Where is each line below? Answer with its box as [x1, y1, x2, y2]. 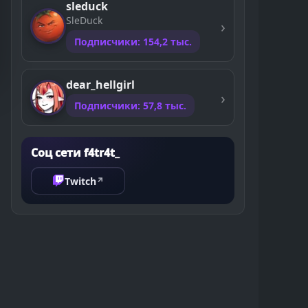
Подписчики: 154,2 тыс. [74, 35, 192, 48]
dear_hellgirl [66, 77, 135, 92]
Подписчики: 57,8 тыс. [74, 99, 186, 112]
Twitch [65, 174, 96, 188]
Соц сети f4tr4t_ [31, 145, 120, 160]
